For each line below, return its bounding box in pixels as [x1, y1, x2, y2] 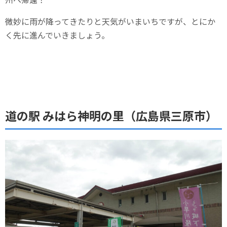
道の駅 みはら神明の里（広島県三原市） [5, 106, 217, 124]
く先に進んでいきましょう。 [5, 28, 109, 41]
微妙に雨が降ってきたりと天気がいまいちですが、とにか [5, 15, 215, 27]
